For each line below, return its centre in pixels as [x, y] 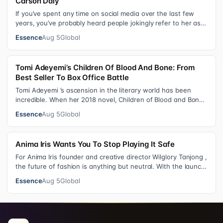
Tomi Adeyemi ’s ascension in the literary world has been [103, 90]
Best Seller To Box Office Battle [72, 77]
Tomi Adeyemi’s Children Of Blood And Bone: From [105, 67]
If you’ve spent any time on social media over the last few [105, 13]
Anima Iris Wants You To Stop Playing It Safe [95, 144]
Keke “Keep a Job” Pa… [51, 32]
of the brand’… [38, 176]
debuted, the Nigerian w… [56, 109]
